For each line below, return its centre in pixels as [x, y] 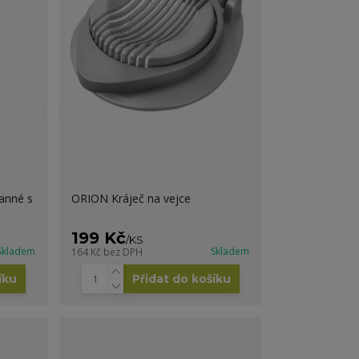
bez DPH [123, 252]
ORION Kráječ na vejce [131, 198]
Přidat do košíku [181, 278]
